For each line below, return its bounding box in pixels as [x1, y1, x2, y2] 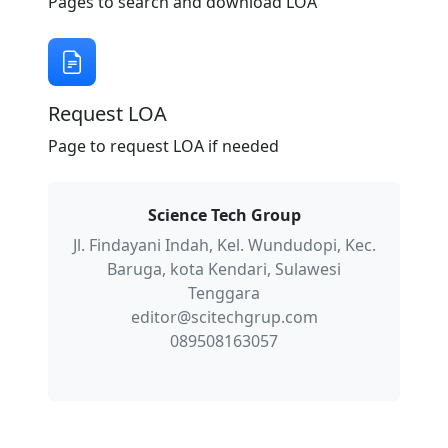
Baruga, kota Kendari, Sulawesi [107, 258, 341, 280]
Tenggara [188, 282, 260, 304]
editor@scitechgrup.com [130, 306, 318, 328]
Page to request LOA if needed [48, 135, 279, 157]
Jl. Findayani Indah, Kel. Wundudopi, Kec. [72, 234, 376, 256]
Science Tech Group [147, 204, 301, 226]
